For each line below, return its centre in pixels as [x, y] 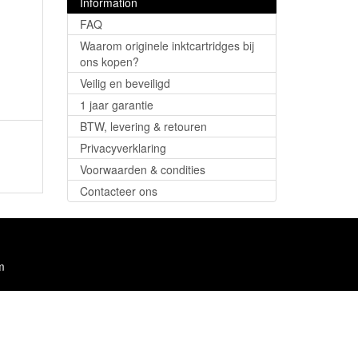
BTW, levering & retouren [143, 127]
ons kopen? [109, 62]
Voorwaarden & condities [142, 170]
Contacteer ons [118, 191]
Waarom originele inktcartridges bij [167, 46]
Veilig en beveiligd [125, 84]
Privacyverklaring [123, 148]
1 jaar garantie [116, 105]
